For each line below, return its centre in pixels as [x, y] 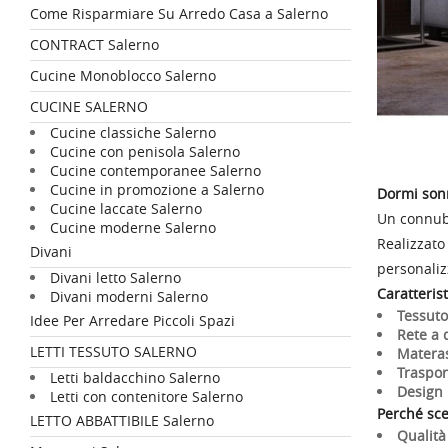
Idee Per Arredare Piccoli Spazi [132, 320]
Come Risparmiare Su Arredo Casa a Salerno [179, 13]
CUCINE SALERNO [89, 106]
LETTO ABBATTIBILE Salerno [122, 420]
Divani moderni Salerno [129, 296]
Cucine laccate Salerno [126, 208]
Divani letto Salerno [115, 277]
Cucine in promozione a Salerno [157, 189]
